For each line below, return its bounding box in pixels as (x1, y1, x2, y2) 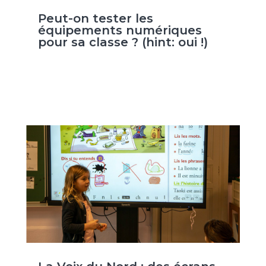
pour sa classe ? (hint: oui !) (37, 35, 208, 50)
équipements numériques (37, 23, 202, 38)
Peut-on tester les (37, 11, 153, 26)
